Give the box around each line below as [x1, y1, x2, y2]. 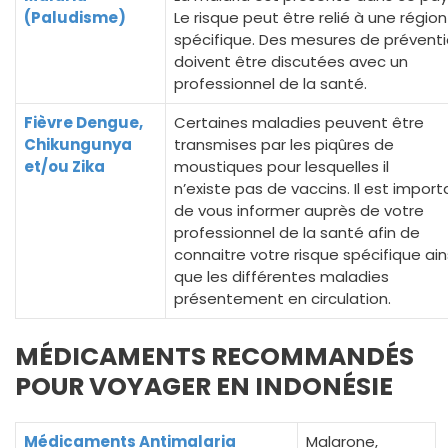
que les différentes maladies [174, 266, 389, 287]
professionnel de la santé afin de [174, 222, 420, 243]
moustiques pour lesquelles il [174, 156, 389, 177]
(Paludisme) [24, 7, 126, 28]
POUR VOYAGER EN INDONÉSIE [15, 368, 393, 404]
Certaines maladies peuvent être [174, 112, 424, 133]
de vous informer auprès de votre [174, 200, 424, 221]
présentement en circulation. [174, 288, 391, 309]
